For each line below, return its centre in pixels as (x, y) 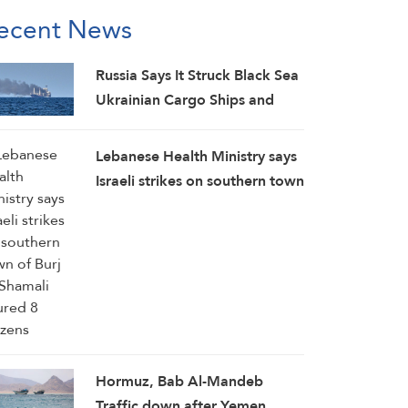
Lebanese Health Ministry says (196, 156)
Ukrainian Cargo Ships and (184, 100)
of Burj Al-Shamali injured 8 (186, 205)
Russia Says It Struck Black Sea (197, 75)
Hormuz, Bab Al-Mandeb (179, 381)
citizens (120, 230)
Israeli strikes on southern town (199, 181)
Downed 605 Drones (164, 124)
